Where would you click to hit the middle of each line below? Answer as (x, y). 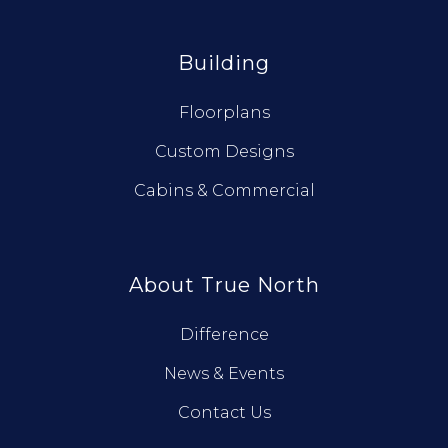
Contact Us (224, 413)
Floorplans (224, 113)
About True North (224, 285)
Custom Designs (224, 152)
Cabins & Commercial (224, 191)
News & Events (224, 374)
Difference (224, 335)
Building (224, 63)
